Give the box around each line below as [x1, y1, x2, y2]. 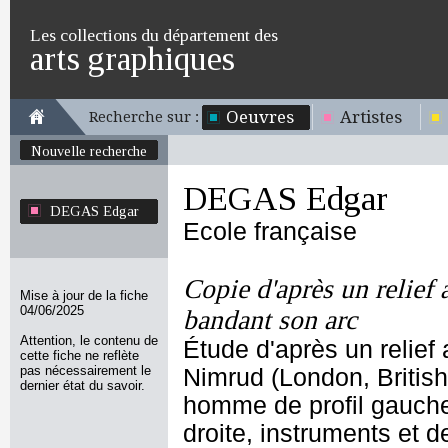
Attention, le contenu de [20, 333, 158, 348]
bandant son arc [183, 305, 357, 335]
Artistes [340, 107, 402, 127]
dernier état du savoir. [20, 378, 145, 393]
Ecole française [183, 218, 357, 245]
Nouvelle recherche [31, 143, 147, 159]
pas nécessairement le [20, 363, 151, 378]
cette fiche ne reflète [20, 348, 139, 363]
